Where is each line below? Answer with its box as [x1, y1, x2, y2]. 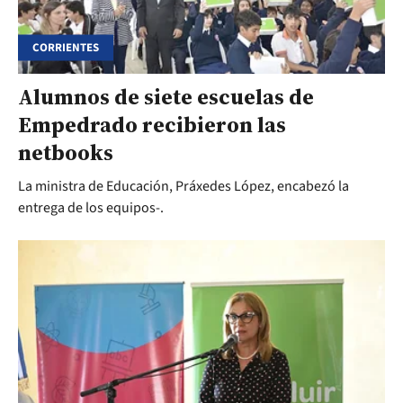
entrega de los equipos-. [18, 198, 164, 219]
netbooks [18, 138, 113, 168]
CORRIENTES [32, 39, 99, 56]
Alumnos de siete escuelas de [18, 82, 314, 112]
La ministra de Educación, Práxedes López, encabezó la [18, 176, 349, 197]
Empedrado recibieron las [18, 110, 286, 140]
